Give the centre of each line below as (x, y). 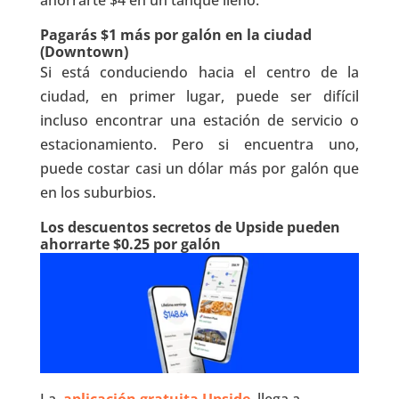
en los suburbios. (98, 193)
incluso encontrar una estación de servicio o (199, 121)
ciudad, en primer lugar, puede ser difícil (199, 97)
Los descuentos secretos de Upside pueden (190, 228)
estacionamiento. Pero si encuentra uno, (199, 145)
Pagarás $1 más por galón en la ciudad (175, 35)
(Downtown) (84, 52)
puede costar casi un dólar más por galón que (199, 169)
